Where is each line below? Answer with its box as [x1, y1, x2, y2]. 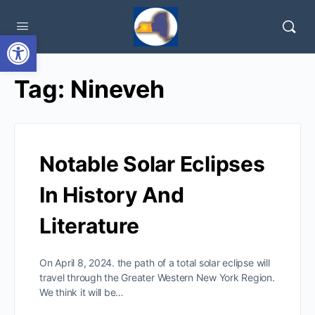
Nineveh [70, 75, 165, 103]
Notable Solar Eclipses [39, 151, 265, 176]
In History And [39, 182, 184, 207]
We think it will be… [39, 286, 124, 298]
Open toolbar [6, 27, 82, 55]
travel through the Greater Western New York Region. [39, 271, 275, 283]
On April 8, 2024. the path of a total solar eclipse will [39, 257, 270, 269]
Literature [39, 213, 139, 238]
